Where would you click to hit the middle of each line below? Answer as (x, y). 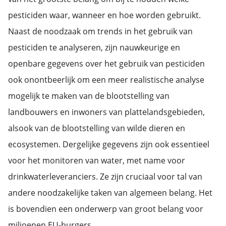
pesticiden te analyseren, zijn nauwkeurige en (94, 47)
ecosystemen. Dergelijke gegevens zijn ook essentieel (109, 144)
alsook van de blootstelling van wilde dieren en (97, 128)
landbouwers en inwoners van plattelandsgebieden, (106, 112)
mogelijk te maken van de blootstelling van (89, 96)
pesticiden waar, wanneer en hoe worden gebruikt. (104, 15)
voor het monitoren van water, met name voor (97, 160)
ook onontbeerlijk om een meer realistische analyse (106, 80)
